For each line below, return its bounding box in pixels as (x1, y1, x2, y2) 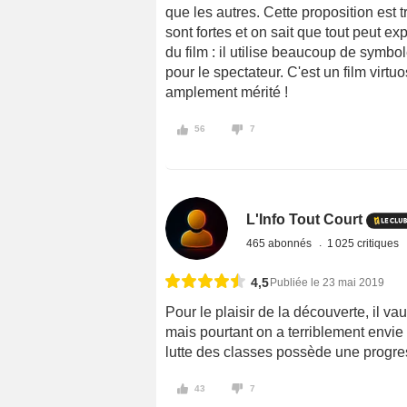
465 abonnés (246, 236, 315, 250)
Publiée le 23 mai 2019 (270, 275, 384, 289)
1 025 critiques (327, 236, 402, 250)
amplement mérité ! (165, 84, 288, 100)
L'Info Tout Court (246, 211, 363, 227)
